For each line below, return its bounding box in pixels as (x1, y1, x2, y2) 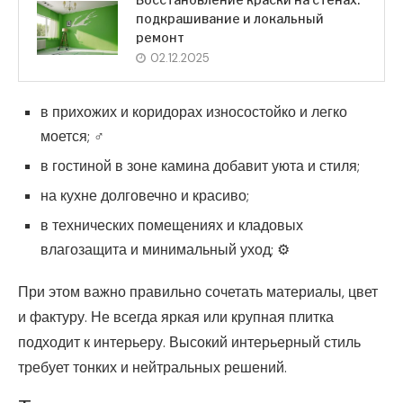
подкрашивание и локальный (136, 10, 324, 26)
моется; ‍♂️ (40, 126, 104, 146)
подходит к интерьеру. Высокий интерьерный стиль (18, 332, 361, 352)
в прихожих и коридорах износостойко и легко (40, 102, 347, 121)
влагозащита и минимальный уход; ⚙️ (40, 239, 290, 259)
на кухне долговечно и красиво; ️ (40, 185, 253, 205)
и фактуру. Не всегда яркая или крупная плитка (18, 307, 334, 327)
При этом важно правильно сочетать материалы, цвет (18, 282, 378, 301)
